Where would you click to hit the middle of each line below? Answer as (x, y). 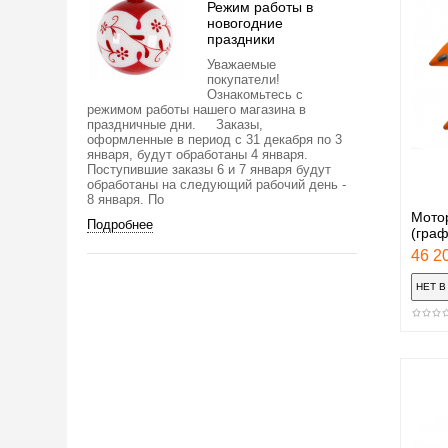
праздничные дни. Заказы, (175, 124)
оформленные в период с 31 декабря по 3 (214, 139)
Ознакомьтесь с (255, 94)
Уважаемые (241, 64)
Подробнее (120, 224)
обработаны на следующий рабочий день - (216, 184)
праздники (241, 38)
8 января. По (125, 199)
